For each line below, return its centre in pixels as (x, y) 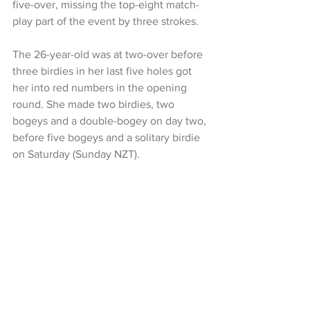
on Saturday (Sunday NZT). (76, 154)
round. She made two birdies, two (95, 104)
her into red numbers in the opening (101, 87)
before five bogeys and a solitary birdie (108, 137)
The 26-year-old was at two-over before (109, 54)
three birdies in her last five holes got (103, 71)
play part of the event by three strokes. (106, 21)
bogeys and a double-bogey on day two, (111, 120)
